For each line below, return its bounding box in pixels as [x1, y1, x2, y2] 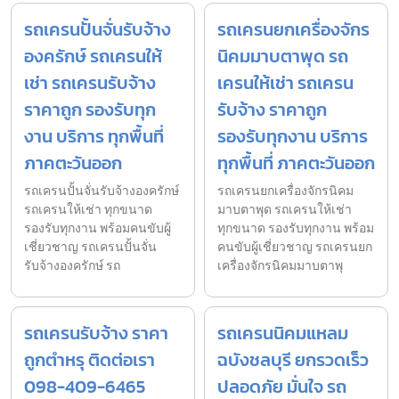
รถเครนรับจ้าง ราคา [24, 319, 168, 346]
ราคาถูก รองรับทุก [24, 95, 156, 123]
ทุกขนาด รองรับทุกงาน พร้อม [217, 218, 374, 238]
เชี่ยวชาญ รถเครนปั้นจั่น [24, 237, 157, 256]
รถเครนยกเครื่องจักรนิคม [217, 181, 354, 200]
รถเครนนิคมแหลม [217, 319, 348, 346]
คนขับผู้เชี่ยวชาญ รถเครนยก [217, 237, 372, 256]
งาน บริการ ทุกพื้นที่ [24, 122, 164, 150]
